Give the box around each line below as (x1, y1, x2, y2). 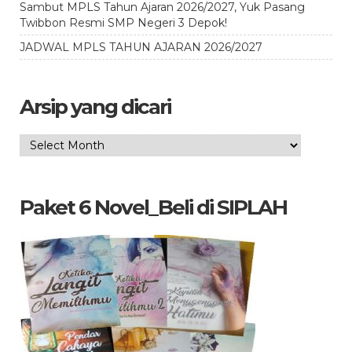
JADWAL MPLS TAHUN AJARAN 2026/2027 (20, 40, 262, 54)
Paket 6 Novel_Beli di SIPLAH (20, 195, 287, 220)
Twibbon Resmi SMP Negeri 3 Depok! (20, 16, 227, 30)
